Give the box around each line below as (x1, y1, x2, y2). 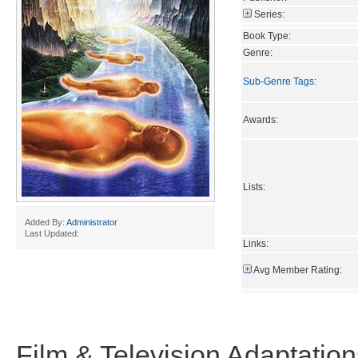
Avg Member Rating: (253, 264, 342, 276)
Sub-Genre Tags (243, 75, 314, 87)
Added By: (25, 217, 66, 227)
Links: (243, 237, 268, 249)
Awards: (243, 113, 278, 125)
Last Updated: (25, 229, 79, 238)
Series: (254, 8, 284, 20)
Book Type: (243, 30, 291, 42)
